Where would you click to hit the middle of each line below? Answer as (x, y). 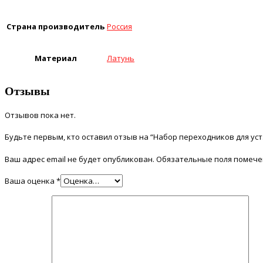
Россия (119, 27)
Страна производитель (55, 27)
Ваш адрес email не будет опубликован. (80, 159)
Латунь (121, 58)
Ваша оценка (31, 181)
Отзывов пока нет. (40, 115)
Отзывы (27, 91)
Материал (55, 58)
